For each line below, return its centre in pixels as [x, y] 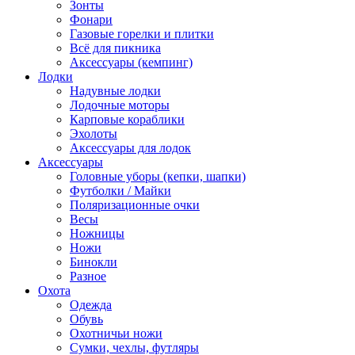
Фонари [91, 19]
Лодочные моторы [120, 105]
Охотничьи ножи [116, 333]
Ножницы [97, 233]
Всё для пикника [115, 48]
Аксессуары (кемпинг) [131, 62]
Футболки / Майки [120, 190]
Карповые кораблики [127, 119]
